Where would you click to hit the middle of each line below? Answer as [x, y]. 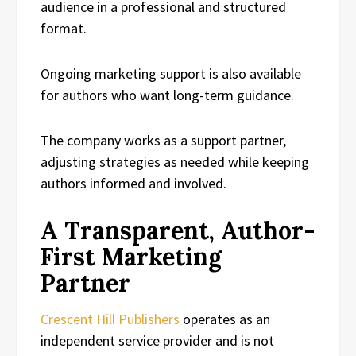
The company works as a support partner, [163, 140]
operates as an [225, 319]
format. [64, 28]
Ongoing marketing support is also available [171, 73]
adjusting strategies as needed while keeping [175, 161]
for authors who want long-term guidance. [167, 95]
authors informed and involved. [133, 183]
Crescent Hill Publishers [110, 319]
